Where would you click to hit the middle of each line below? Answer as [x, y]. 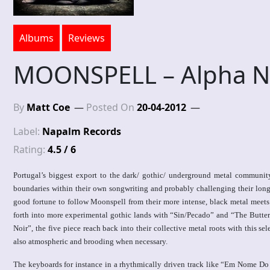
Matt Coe [48, 108]
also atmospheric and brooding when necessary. [90, 242]
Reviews [86, 38]
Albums [36, 38]
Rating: [30, 150]
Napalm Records [82, 132]
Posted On [111, 108]
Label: [28, 132]
